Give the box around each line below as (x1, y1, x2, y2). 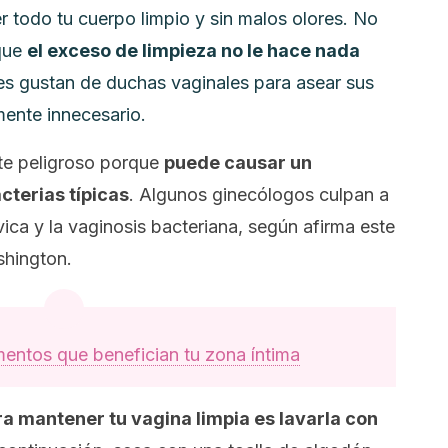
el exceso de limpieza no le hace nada (27, 40, 360, 61)
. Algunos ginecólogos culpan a (129, 184, 389, 205)
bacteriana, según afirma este (146, 216, 395, 237)
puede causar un (164, 152, 312, 173)
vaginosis (68, 216, 146, 237)
